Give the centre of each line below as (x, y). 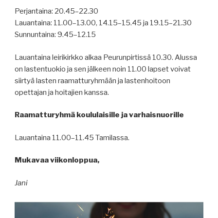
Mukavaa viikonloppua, (57, 160)
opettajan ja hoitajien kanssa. (62, 92)
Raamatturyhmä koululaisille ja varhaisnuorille (99, 115)
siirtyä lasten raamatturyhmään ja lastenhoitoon (92, 81)
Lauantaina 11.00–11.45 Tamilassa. (72, 137)
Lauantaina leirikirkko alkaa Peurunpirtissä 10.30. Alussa (106, 57)
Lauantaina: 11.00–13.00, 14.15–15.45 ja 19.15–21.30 (103, 23)
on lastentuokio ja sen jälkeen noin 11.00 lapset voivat (103, 69)
